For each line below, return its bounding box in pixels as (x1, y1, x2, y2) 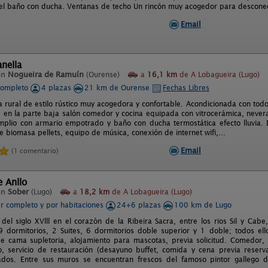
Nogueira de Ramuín (8, 70, 84, 79)
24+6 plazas (117, 200, 163, 209)
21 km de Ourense (84, 83, 152, 92)
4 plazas (41, 83, 74, 92)
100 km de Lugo (174, 200, 232, 209)
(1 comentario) (11, 146, 59, 155)
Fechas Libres (163, 83, 209, 92)
